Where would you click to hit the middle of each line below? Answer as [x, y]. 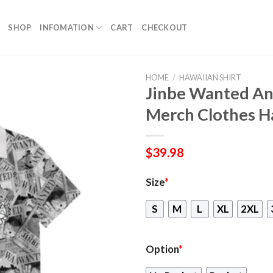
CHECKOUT [165, 27]
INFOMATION [67, 27]
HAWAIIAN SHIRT [210, 77]
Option [162, 250]
